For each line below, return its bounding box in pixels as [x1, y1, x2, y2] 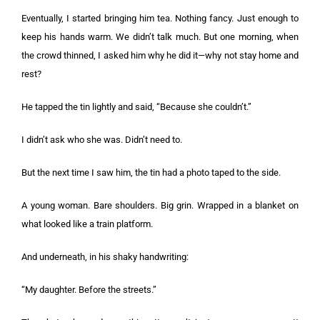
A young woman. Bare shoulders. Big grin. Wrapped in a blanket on [21, 200, 299, 211]
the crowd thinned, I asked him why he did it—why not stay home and [21, 50, 299, 61]
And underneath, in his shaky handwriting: [21, 251, 189, 262]
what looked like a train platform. [21, 219, 153, 229]
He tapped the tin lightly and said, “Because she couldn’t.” [21, 101, 251, 112]
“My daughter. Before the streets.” [21, 284, 156, 295]
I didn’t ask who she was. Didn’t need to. [21, 134, 182, 145]
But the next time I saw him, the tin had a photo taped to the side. [21, 167, 281, 178]
